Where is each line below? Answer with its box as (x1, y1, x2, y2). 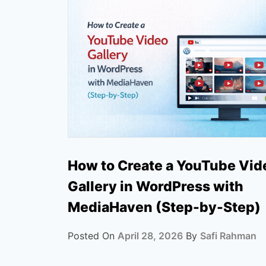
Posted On (68, 229, 118, 242)
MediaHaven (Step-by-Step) (68, 198, 261, 216)
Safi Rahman (200, 229, 256, 242)
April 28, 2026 (118, 229, 183, 242)
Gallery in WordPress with (68, 178, 243, 195)
